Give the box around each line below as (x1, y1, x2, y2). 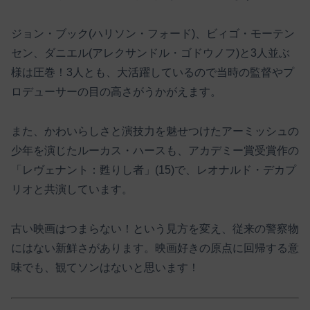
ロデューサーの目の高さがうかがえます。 (11, 86, 221, 98)
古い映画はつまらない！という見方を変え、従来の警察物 (11, 222, 299, 235)
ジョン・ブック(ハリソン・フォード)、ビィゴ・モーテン (11, 28, 295, 40)
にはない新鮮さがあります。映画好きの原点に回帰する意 (11, 241, 299, 254)
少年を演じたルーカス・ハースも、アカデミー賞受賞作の (11, 145, 299, 157)
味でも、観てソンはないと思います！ (11, 261, 199, 273)
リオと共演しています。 (11, 183, 133, 196)
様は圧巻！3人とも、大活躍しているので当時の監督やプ (11, 66, 294, 79)
